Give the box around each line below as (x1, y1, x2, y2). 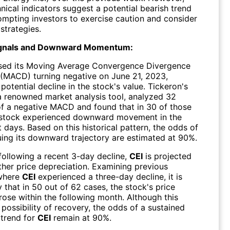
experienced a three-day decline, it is (35, 171, 182, 182)
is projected (143, 150, 191, 161)
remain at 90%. (51, 212, 111, 223)
